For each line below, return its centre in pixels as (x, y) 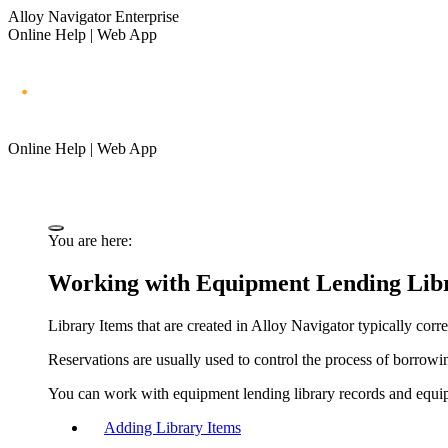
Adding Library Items (172, 427)
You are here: (90, 240)
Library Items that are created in (149, 325)
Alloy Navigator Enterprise (93, 16)
